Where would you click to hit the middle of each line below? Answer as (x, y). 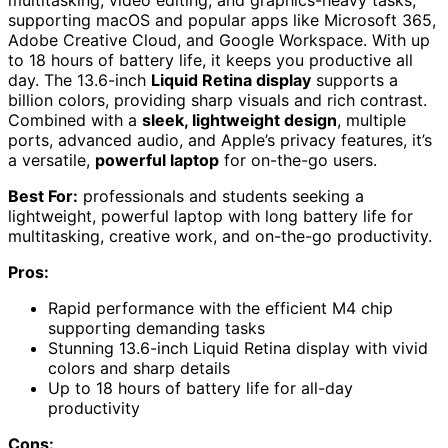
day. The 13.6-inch (79, 80)
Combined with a (75, 120)
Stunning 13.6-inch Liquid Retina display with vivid (238, 348)
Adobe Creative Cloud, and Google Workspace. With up (219, 40)
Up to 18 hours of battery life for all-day (200, 388)
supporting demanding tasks (156, 328)
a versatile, (51, 160)
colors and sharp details (139, 368)
